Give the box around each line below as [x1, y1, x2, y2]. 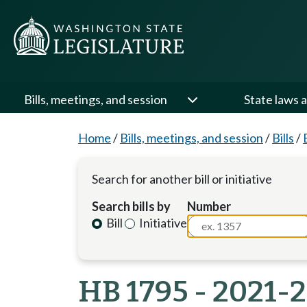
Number [187, 199, 232, 214]
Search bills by [92, 199, 171, 214]
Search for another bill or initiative [92, 171, 272, 186]
